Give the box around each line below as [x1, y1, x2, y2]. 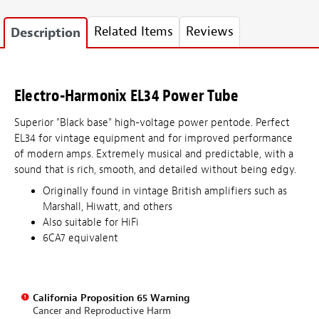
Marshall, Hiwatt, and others [43, 199, 172, 214]
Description [11, 25, 80, 42]
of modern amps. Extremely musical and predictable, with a [14, 147, 293, 162]
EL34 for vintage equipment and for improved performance [14, 132, 293, 146]
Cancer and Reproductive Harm [32, 304, 171, 317]
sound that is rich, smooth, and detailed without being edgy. [14, 163, 296, 177]
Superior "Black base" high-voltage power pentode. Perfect [14, 116, 290, 130]
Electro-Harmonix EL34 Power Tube [14, 85, 239, 107]
